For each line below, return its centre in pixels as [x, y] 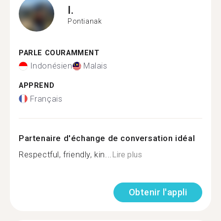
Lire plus [127, 154]
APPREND [37, 86]
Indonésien [51, 66]
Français [46, 99]
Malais [95, 66]
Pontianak [85, 21]
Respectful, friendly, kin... [65, 154]
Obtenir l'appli [158, 192]
